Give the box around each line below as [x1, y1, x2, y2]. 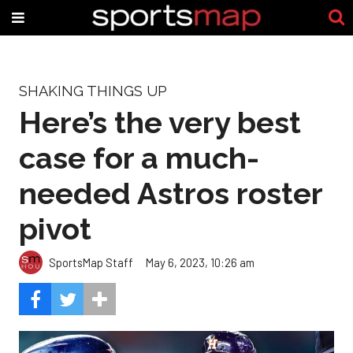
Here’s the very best [19, 104, 301, 140]
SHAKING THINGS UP [19, 83, 167, 99]
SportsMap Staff [49, 255, 133, 269]
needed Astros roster [19, 175, 322, 211]
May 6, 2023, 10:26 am [146, 255, 255, 269]
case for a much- [19, 139, 259, 176]
